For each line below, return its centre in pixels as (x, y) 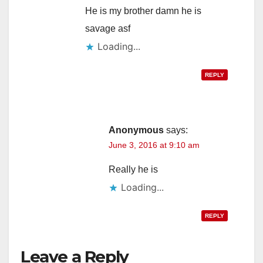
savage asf (108, 28)
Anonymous (136, 130)
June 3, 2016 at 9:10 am (154, 145)
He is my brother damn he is (143, 11)
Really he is (133, 169)
